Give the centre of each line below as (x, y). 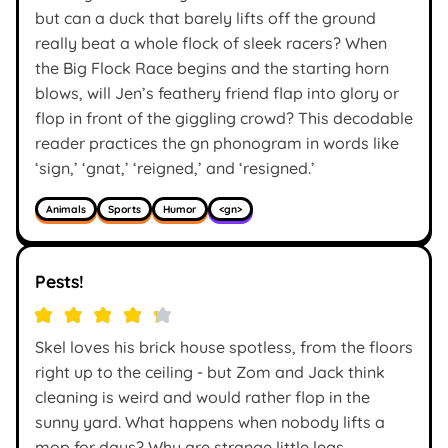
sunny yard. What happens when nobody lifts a (210, 422)
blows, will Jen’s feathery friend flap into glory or (217, 93)
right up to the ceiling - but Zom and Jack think (210, 372)
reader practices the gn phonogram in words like (217, 143)
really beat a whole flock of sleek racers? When (211, 43)
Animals (66, 209)
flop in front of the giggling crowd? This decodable (224, 118)
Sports (124, 209)
